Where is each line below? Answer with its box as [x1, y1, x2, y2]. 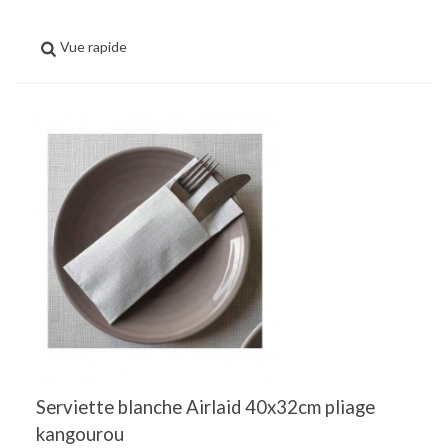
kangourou [36, 422, 124, 445]
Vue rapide [60, 37, 128, 55]
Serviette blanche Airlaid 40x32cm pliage [36, 395, 375, 418]
